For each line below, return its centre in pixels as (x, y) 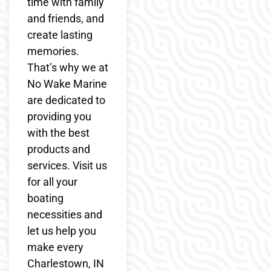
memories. (53, 51)
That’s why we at (68, 68)
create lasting (60, 35)
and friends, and (66, 19)
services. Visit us (67, 166)
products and (59, 149)
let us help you (62, 231)
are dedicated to (66, 100)
